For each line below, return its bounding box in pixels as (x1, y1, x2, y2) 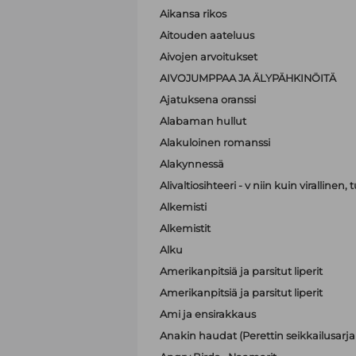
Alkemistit (159, 222, 211, 234)
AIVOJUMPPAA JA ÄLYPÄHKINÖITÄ (159, 72, 336, 84)
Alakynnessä (159, 157, 224, 170)
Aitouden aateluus (159, 29, 254, 41)
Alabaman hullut (159, 114, 246, 127)
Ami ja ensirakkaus (159, 308, 256, 320)
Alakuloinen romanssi (159, 136, 270, 149)
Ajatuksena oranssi (159, 93, 256, 106)
